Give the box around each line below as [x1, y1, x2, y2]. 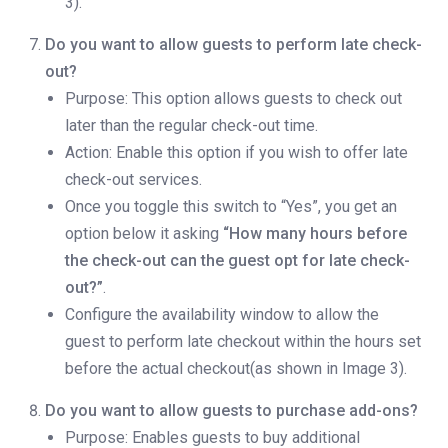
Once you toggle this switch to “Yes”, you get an [65, 197, 397, 217]
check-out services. [65, 170, 202, 190]
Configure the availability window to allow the [65, 305, 379, 325]
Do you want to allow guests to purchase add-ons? [45, 401, 418, 421]
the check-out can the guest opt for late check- [65, 251, 410, 271]
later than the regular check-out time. [65, 116, 318, 136]
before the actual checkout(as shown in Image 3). [65, 359, 407, 379]
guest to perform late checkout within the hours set [65, 332, 421, 352]
